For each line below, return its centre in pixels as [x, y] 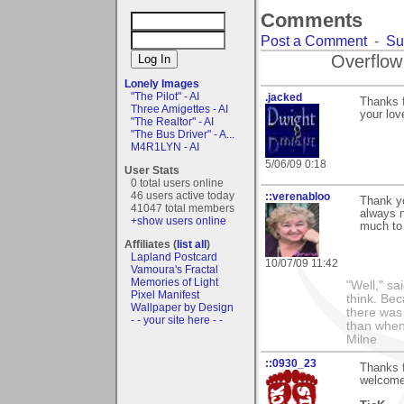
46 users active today [183, 195]
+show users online [179, 220]
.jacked [284, 98]
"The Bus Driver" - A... [183, 134]
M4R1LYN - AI [165, 147]
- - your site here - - [177, 320]
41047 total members [183, 208]
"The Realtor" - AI [172, 121]
